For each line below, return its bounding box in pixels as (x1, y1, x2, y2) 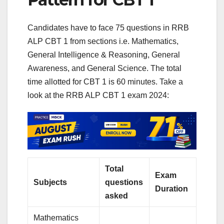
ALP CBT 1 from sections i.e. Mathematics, (27, 36, 178, 45)
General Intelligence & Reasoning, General (27, 50, 180, 59)
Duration (155, 184, 190, 193)
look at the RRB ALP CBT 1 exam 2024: (27, 90, 169, 99)
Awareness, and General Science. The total (27, 63, 181, 72)
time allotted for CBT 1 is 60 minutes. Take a (27, 77, 183, 86)
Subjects (33, 177, 69, 186)
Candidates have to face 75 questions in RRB (27, 23, 189, 32)
